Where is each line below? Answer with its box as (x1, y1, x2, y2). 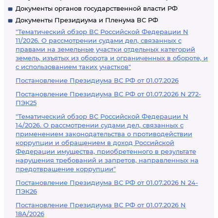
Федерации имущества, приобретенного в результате (16, 147, 196, 155)
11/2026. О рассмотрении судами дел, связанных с (16, 36, 182, 44)
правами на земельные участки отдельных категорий (16, 45, 195, 53)
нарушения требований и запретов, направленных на (16, 156, 199, 164)
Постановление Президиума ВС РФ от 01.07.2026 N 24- (16, 179, 198, 186)
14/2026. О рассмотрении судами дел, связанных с (16, 121, 183, 129)
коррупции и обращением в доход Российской (16, 139, 174, 146)
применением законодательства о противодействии (16, 130, 192, 138)
